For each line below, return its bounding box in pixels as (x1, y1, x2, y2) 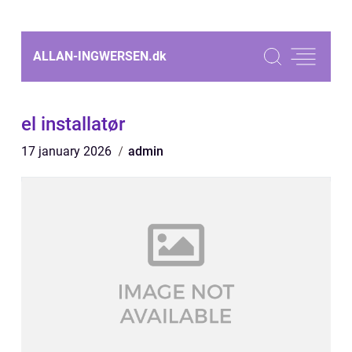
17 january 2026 (21, 144, 115, 159)
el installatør (21, 113, 125, 135)
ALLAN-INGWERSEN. (33, 49, 152, 64)
